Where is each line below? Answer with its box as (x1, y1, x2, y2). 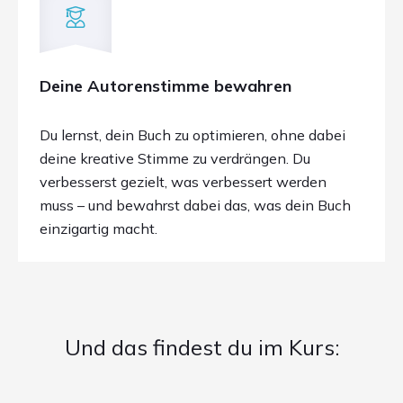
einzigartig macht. (40, 219, 157, 237)
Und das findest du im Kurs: (64, 334, 339, 361)
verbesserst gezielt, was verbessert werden (40, 173, 327, 191)
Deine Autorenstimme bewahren (40, 76, 291, 96)
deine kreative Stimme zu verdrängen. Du (40, 149, 310, 167)
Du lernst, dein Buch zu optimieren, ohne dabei (40, 126, 345, 144)
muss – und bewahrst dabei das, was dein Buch (40, 196, 351, 214)
